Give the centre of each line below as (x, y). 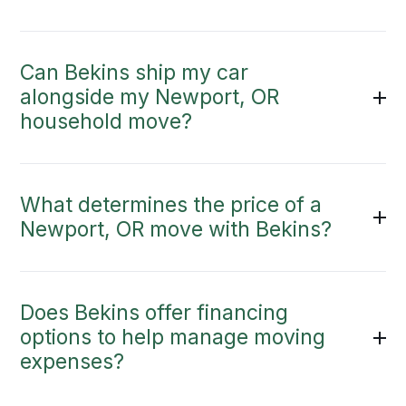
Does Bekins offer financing (155, 313)
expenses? (72, 362)
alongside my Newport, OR (150, 97)
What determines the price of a (171, 205)
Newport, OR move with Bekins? (176, 230)
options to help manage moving (173, 338)
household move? (106, 122)
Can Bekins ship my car (135, 73)
